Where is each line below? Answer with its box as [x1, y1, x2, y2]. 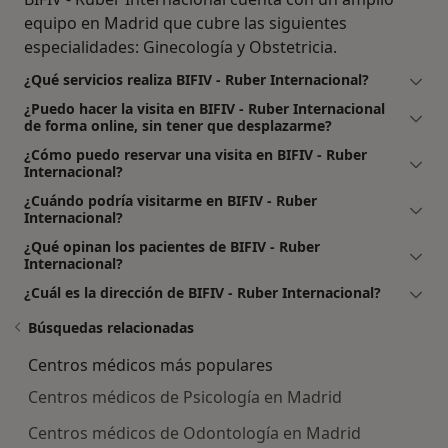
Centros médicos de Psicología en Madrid [28, 386, 342, 409]
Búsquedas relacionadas [28, 318, 194, 338]
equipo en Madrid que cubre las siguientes [24, 12, 347, 35]
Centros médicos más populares [28, 354, 273, 377]
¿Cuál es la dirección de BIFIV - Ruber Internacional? [24, 283, 381, 303]
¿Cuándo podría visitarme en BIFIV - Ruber [24, 191, 317, 211]
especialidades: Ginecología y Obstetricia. [24, 36, 337, 59]
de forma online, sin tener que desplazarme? [24, 116, 332, 136]
